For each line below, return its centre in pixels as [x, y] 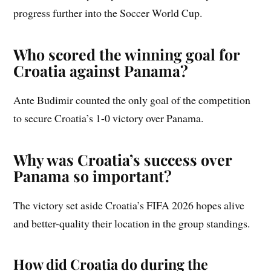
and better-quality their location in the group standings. [132, 224]
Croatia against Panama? [101, 71]
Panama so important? [93, 176]
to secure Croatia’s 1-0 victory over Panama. [109, 118]
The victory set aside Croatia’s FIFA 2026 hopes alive [129, 205]
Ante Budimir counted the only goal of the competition [132, 100]
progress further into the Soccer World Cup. [108, 13]
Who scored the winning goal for [127, 54]
